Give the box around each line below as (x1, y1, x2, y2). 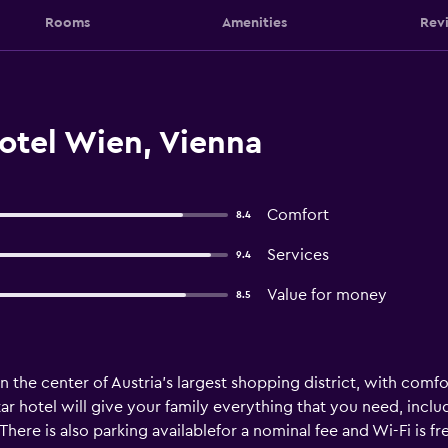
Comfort (266, 207, 329, 223)
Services (266, 247, 329, 263)
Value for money (266, 287, 387, 303)
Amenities (222, 15, 287, 30)
